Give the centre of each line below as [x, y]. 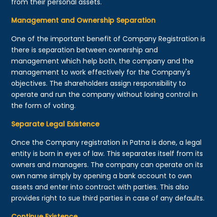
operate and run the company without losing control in [105, 94]
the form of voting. [44, 105]
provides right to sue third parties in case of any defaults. [108, 198]
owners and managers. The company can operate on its [107, 164]
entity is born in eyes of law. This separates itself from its [107, 153]
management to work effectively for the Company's [101, 72]
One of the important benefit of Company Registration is [108, 39]
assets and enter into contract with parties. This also [100, 187]
